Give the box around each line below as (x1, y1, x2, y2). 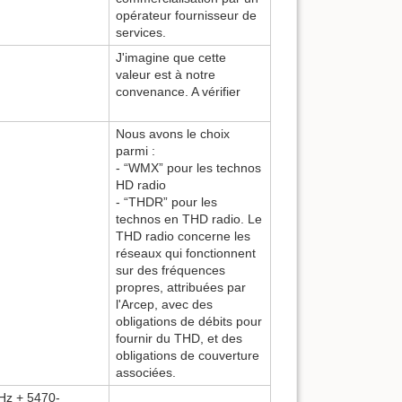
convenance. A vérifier (116, 83, 240, 99)
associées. (116, 364, 176, 380)
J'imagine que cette (116, 49, 226, 65)
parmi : (116, 143, 155, 158)
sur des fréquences (116, 262, 225, 277)
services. (116, 24, 166, 39)
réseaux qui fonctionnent (116, 245, 256, 260)
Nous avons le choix (116, 126, 230, 141)
